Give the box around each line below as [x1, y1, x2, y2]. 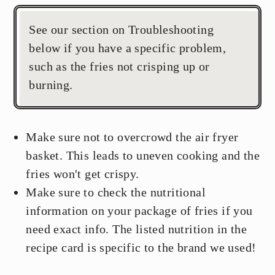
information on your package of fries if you [26, 204, 253, 218]
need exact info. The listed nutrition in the [26, 222, 247, 236]
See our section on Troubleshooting [29, 23, 214, 37]
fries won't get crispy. [26, 167, 139, 181]
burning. [29, 78, 73, 92]
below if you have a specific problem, [29, 41, 227, 55]
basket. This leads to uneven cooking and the [26, 149, 260, 163]
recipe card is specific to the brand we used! [26, 241, 257, 255]
